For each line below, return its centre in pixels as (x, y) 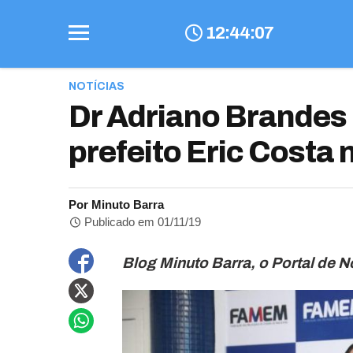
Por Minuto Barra (116, 204)
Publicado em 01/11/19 (141, 222)
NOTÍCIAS (97, 86)
